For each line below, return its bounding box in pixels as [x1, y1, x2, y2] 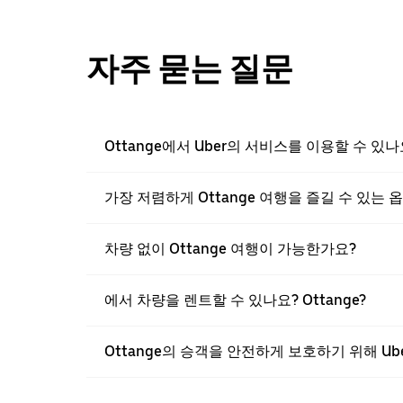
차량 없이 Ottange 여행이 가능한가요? [104, 240, 356, 258]
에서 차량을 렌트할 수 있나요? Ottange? [104, 291, 366, 309]
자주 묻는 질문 [86, 49, 293, 89]
